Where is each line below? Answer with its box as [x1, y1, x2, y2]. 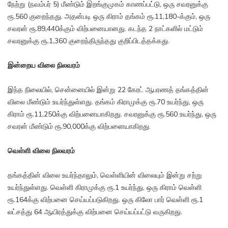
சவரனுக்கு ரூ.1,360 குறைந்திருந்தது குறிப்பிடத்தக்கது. [8, 36, 169, 46]
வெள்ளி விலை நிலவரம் [8, 146, 75, 156]
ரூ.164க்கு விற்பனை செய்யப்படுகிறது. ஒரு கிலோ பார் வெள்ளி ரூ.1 [8, 195, 203, 205]
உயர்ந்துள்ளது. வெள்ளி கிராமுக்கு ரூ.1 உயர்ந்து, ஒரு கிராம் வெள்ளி [8, 183, 202, 193]
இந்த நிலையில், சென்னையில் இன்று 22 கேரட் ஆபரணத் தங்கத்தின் [8, 85, 209, 95]
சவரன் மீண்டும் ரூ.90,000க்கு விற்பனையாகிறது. [8, 122, 151, 132]
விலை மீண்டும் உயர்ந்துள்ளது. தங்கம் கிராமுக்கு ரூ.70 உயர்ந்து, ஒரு [8, 97, 204, 107]
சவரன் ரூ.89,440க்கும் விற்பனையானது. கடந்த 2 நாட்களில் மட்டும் [8, 24, 203, 34]
